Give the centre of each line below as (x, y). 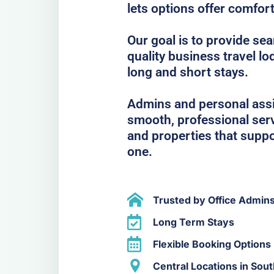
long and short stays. (188, 72)
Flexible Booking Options (212, 244)
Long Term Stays (193, 222)
